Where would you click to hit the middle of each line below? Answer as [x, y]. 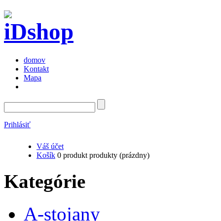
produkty [103, 155]
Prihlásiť [17, 124]
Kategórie [45, 182]
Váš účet [50, 146]
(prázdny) [134, 155]
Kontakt [36, 69]
